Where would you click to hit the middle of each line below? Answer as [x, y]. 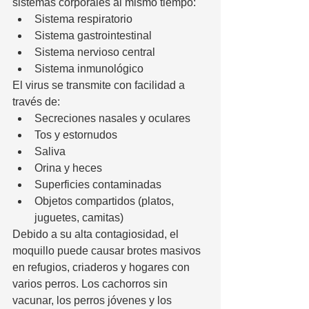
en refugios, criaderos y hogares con [102, 267]
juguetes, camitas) [79, 217]
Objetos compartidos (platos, [106, 201]
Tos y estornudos [76, 134]
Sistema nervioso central [95, 52]
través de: [36, 101]
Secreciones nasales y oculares [112, 118]
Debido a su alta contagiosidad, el [97, 234]
